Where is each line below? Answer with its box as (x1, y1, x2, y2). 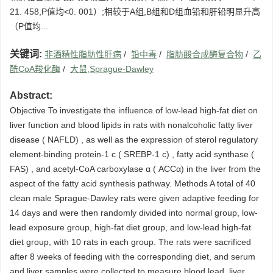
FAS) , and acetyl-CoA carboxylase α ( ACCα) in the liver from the (10, 164, 261, 174)
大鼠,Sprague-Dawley (70, 64, 154, 74)
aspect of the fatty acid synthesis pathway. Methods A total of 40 (10, 179, 255, 189)
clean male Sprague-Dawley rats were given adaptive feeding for (10, 193, 259, 204)
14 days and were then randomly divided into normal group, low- (10, 208, 258, 218)
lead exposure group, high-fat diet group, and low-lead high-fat (10, 222, 251, 233)
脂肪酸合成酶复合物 (166, 49, 243, 60)
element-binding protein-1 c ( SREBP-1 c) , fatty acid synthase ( (10, 149, 254, 160)
